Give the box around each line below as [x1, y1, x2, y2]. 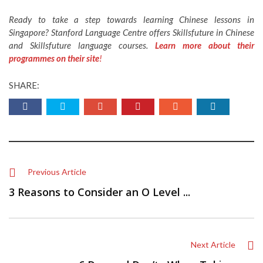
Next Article [191, 240, 235, 249]
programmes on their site [9, 53, 99, 63]
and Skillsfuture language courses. [9, 40, 155, 50]
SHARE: [9, 80, 39, 90]
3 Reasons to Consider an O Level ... [9, 185, 190, 199]
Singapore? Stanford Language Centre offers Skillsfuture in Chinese [9, 27, 254, 38]
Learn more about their [155, 40, 254, 50]
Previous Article [28, 167, 86, 177]
